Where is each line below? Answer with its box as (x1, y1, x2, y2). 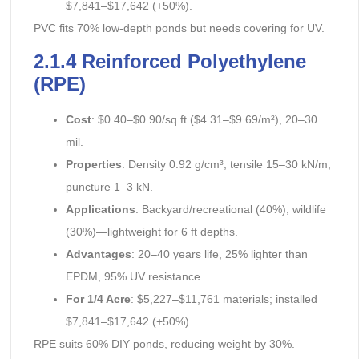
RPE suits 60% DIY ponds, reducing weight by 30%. (33, 337, 295, 351)
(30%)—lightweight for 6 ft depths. (65, 225, 238, 239)
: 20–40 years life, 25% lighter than (131, 248, 308, 261)
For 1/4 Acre (65, 292, 131, 306)
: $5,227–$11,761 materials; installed (130, 292, 317, 306)
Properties (65, 158, 122, 171)
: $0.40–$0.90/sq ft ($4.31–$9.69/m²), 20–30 (91, 113, 317, 127)
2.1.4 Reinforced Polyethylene (33, 50, 306, 73)
